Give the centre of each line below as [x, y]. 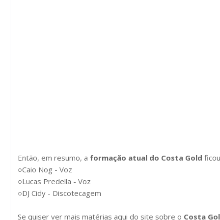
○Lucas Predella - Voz [54, 181]
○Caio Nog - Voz [45, 169]
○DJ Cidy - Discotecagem [59, 193]
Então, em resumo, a [54, 158]
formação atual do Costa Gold [146, 158]
